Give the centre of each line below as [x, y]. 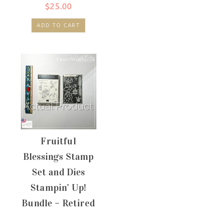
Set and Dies [58, 172]
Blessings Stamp [58, 156]
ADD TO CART [58, 25]
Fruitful [58, 141]
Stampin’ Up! [59, 187]
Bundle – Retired [58, 203]
